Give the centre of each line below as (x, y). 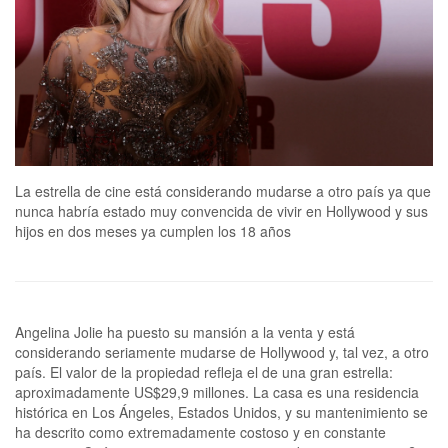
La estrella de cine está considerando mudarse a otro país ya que (223, 190)
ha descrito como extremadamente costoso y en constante (200, 431)
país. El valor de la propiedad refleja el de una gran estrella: (204, 371)
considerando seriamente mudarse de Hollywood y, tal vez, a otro (222, 351)
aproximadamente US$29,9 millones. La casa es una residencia (217, 391)
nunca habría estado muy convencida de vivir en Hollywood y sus (221, 210)
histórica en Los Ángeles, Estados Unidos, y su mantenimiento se (221, 411)
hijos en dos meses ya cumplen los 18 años (153, 230)
